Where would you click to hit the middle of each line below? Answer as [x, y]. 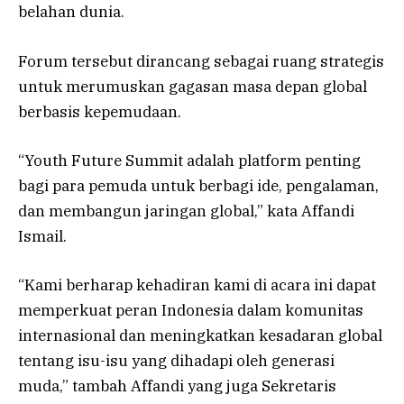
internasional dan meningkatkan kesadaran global [200, 335]
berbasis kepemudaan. [100, 111]
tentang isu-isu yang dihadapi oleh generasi [176, 360]
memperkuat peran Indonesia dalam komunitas [191, 310]
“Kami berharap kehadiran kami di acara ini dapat [197, 285]
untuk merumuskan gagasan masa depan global [193, 86]
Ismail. [42, 236]
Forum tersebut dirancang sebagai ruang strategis [201, 61]
